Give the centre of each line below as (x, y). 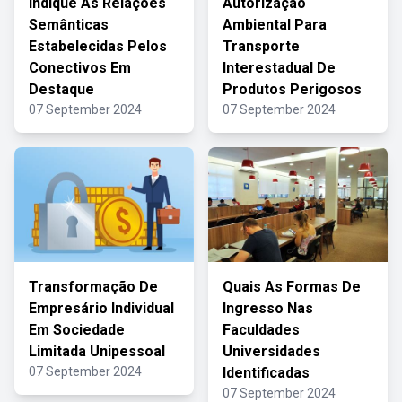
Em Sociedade (77, 330)
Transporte (261, 46)
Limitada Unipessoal (97, 351)
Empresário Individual (101, 308)
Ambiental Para (275, 25)
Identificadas (266, 373)
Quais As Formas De (292, 287)
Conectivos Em (80, 68)
